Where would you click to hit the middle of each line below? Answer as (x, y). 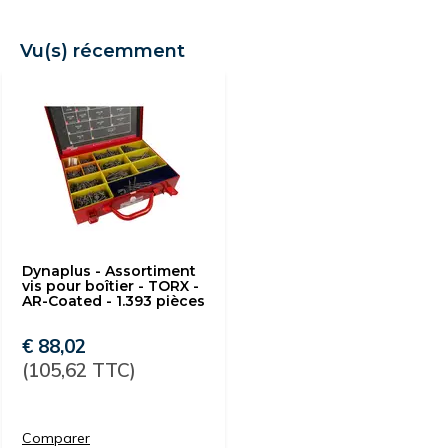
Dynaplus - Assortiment (109, 271)
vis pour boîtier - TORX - (110, 286)
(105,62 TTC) (79, 370)
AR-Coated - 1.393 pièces (113, 301)
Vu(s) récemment (102, 51)
